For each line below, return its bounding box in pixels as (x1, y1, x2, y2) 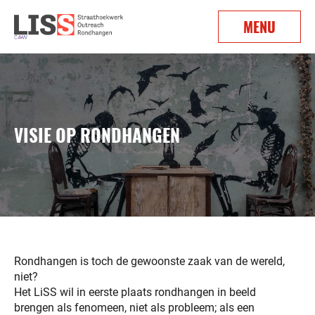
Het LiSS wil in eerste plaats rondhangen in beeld (14, 285, 256, 299)
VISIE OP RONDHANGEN (14, 122, 180, 148)
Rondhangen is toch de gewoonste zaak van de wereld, (14, 255, 285, 268)
